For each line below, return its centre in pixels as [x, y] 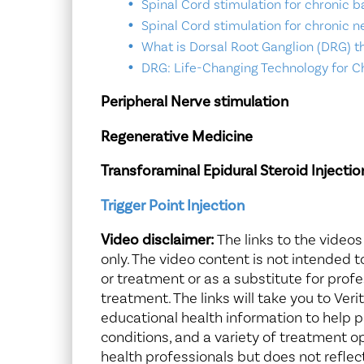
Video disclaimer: [157, 240]
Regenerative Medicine [176, 136]
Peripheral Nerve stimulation [194, 102]
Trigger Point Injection [172, 206]
